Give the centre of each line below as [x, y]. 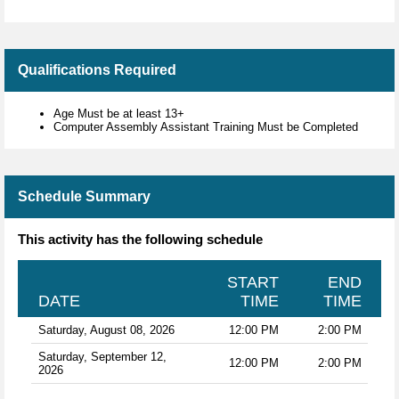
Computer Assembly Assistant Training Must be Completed [206, 127]
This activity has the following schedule [140, 240]
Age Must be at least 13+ [119, 114]
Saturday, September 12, [102, 357]
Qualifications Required [97, 70]
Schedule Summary [84, 197]
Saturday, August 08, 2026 [106, 330]
